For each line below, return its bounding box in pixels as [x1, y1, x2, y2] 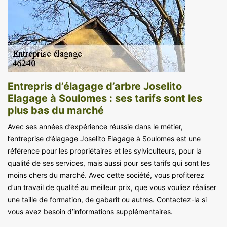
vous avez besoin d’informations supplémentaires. [8, 207, 173, 216]
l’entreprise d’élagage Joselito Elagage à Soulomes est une [8, 134, 201, 143]
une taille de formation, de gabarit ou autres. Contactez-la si [8, 195, 207, 204]
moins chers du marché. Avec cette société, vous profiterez [8, 170, 204, 179]
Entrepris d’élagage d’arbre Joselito [8, 80, 182, 92]
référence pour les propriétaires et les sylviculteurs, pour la [8, 146, 202, 155]
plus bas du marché [8, 104, 104, 117]
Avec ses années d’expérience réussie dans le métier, [8, 122, 183, 131]
